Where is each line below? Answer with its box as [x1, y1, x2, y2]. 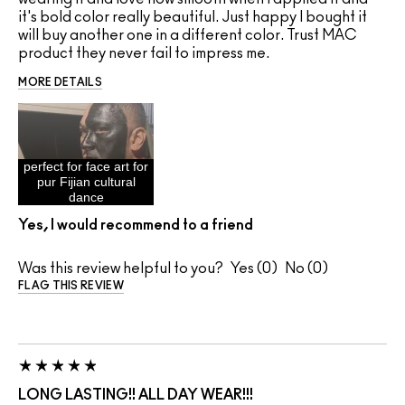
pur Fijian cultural [36, 174, 136, 190]
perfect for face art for [24, 159, 148, 174]
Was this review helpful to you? [18, 261, 223, 277]
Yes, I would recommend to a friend [18, 218, 253, 233]
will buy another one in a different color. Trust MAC [18, 28, 357, 43]
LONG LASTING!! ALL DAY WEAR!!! [18, 388, 253, 403]
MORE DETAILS [18, 77, 102, 89]
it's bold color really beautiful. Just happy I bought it [18, 10, 367, 25]
